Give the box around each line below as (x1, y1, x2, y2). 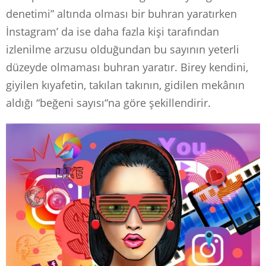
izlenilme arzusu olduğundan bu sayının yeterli (6, 42, 239, 57)
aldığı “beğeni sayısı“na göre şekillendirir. (6, 96, 211, 110)
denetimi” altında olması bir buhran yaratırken (6, 7, 237, 21)
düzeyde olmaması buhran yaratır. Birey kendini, (6, 60, 248, 75)
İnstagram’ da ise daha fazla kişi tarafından (6, 24, 219, 39)
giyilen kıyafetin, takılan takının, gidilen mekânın (6, 78, 245, 93)
